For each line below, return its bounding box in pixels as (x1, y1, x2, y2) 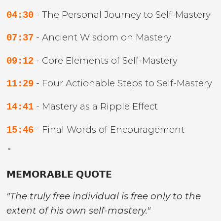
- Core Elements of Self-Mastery (34, 54, 178, 66)
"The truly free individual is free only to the (6, 190, 201, 202)
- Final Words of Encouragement (34, 123, 185, 135)
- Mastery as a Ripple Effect (34, 101, 158, 112)
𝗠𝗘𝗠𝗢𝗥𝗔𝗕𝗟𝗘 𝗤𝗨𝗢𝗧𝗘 (6, 168, 112, 180)
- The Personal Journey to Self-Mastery (34, 8, 211, 20)
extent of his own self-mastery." (6, 205, 151, 217)
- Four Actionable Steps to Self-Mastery (34, 77, 213, 89)
